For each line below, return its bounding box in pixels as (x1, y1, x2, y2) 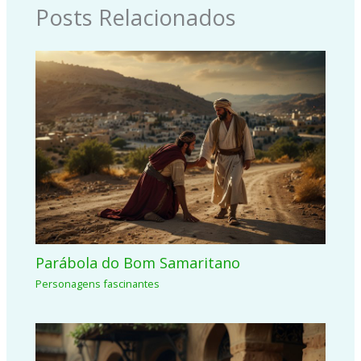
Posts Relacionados (35, 2, 237, 33)
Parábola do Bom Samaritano (35, 253, 241, 273)
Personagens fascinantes (35, 276, 160, 291)
